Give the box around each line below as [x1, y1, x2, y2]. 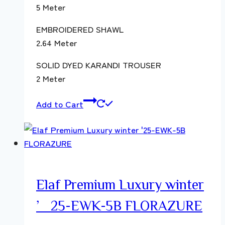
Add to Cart [36, 97, 83, 110]
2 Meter [36, 71, 65, 84]
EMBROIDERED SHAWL [36, 22, 124, 35]
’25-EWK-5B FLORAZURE [36, 197, 202, 212]
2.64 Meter [36, 36, 77, 49]
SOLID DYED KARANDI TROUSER [36, 58, 161, 71]
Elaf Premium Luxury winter [36, 176, 204, 191]
